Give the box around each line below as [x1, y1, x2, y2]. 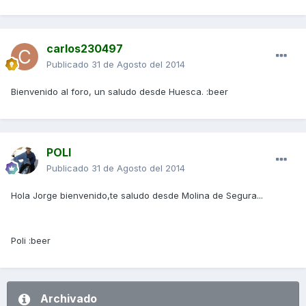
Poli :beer [11, 235, 51, 247]
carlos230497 [46, 42, 123, 56]
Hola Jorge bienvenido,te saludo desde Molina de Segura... [11, 190, 263, 201]
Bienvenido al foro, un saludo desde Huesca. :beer [11, 86, 228, 98]
